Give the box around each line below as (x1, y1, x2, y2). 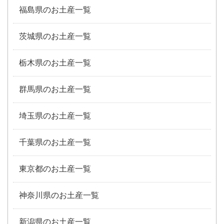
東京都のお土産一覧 (19, 164, 91, 173)
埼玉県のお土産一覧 (19, 111, 91, 120)
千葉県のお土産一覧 (19, 137, 91, 146)
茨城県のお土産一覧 (19, 31, 91, 40)
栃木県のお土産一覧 (19, 58, 91, 67)
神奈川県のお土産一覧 (19, 190, 99, 199)
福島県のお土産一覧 (19, 5, 91, 14)
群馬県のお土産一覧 (19, 84, 91, 93)
